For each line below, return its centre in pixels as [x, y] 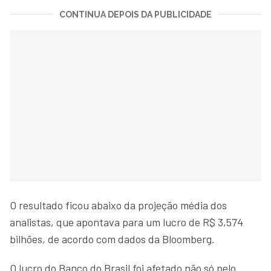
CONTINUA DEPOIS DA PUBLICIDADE [135, 14]
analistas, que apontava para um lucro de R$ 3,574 [126, 222]
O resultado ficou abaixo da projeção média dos [118, 205]
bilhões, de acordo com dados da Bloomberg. [112, 239]
